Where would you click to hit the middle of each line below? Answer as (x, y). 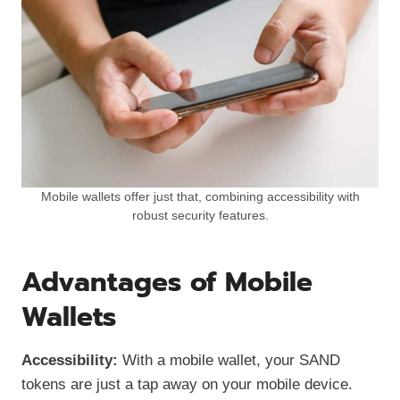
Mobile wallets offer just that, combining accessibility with (200, 196)
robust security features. (200, 215)
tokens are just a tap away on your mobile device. (187, 384)
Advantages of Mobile (167, 282)
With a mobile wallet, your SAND (229, 360)
